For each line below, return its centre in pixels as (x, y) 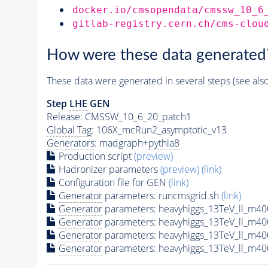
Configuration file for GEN (112, 183)
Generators (70, 143)
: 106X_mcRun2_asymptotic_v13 (159, 130)
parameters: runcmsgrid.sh (162, 196)
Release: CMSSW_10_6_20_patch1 (119, 117)
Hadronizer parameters (108, 170)
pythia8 (164, 143)
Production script (95, 156)
